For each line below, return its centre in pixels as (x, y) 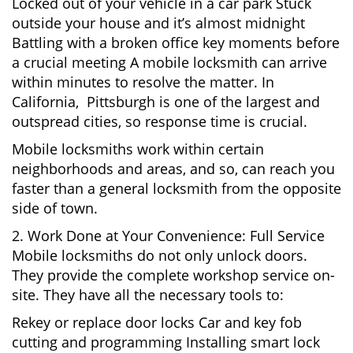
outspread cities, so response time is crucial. (160, 121)
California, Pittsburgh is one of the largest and (166, 102)
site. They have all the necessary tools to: (148, 295)
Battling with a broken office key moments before (176, 43)
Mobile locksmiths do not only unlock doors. (160, 255)
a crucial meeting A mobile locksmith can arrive (169, 62)
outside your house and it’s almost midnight (158, 23)
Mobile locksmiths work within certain (138, 149)
